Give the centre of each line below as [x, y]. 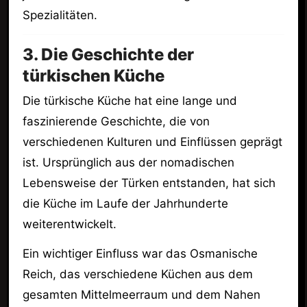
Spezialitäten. [60, 15]
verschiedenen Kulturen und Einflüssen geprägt [152, 142]
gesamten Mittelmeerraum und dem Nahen [141, 295]
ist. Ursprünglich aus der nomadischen [128, 163]
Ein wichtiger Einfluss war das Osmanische [140, 254]
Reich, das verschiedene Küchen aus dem [137, 274]
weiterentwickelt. [69, 224]
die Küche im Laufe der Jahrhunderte [125, 204]
